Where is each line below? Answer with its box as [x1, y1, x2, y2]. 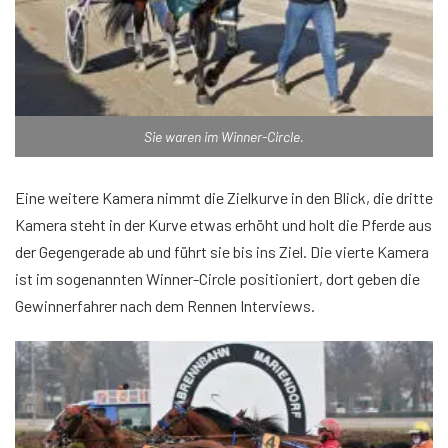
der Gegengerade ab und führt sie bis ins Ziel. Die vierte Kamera [15, 242, 429, 262]
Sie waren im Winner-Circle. [144, 128, 304, 146]
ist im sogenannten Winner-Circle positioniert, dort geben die [15, 269, 420, 289]
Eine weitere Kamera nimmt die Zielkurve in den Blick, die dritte [15, 188, 433, 208]
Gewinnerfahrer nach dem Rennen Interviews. [15, 296, 315, 316]
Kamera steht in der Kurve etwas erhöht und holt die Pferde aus [15, 215, 432, 235]
